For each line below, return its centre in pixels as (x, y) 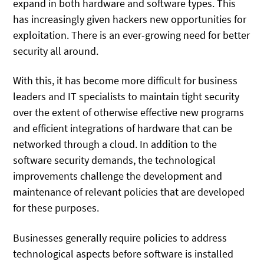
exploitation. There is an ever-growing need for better (132, 35)
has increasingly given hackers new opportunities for (130, 19)
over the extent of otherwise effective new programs (129, 113)
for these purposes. (56, 208)
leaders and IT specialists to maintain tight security (126, 97)
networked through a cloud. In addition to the (115, 144)
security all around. (56, 51)
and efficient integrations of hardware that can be (123, 128)
